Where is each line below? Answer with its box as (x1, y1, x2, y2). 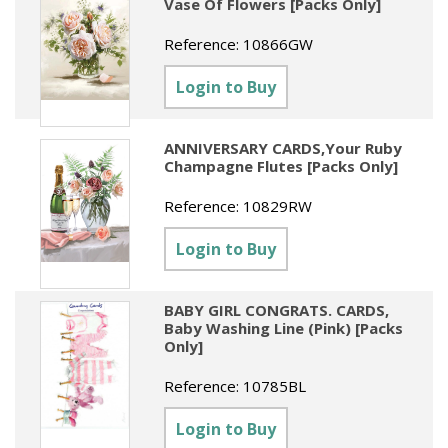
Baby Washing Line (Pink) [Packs (164, 317, 404, 338)
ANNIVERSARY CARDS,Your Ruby (164, 137, 403, 158)
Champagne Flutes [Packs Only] (164, 155, 399, 176)
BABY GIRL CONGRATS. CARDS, (164, 299, 390, 320)
